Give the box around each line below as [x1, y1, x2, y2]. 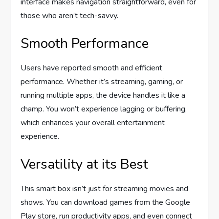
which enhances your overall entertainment [21, 117, 165, 128]
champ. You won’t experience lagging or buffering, [21, 103, 187, 114]
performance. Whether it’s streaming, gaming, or [21, 76, 183, 87]
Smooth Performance [21, 34, 149, 53]
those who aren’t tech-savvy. [21, 10, 119, 21]
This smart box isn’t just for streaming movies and [21, 183, 189, 194]
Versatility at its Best [21, 154, 149, 174]
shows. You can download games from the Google [21, 197, 191, 208]
